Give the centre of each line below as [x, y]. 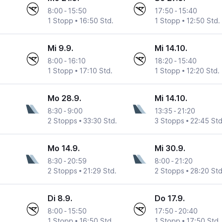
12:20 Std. [203, 71]
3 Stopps [169, 121]
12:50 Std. [203, 21]
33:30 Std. [100, 121]
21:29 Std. [100, 171]
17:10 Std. [96, 71]
